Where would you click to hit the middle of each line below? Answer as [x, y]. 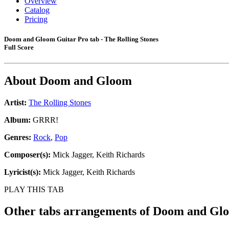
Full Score [19, 48]
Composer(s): [27, 155]
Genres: [19, 138]
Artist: [15, 103]
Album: [17, 120]
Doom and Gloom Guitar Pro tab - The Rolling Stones [81, 39]
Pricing [36, 19]
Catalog [37, 10]
